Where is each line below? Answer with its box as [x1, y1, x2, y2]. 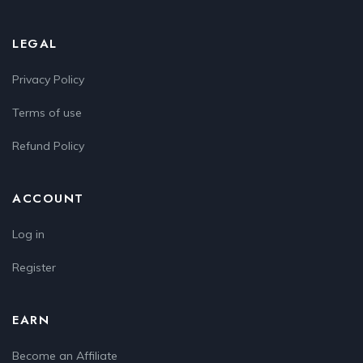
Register [12, 259, 56, 275]
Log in [12, 226, 45, 241]
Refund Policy [12, 138, 84, 153]
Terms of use [12, 105, 82, 120]
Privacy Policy [12, 71, 84, 87]
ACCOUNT [12, 189, 84, 207]
